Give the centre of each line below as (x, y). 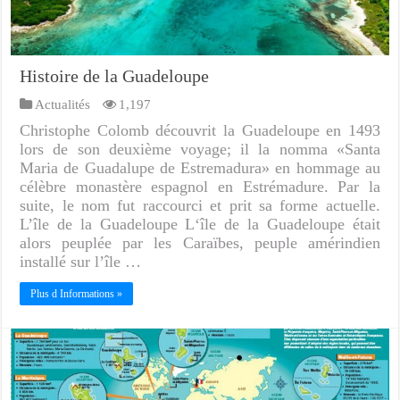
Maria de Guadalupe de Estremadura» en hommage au (200, 167)
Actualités (63, 104)
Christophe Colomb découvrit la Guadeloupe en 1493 (200, 130)
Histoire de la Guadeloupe (115, 75)
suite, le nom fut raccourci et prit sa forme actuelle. (200, 205)
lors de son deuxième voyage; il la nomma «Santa (200, 149)
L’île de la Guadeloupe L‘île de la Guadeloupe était (200, 224)
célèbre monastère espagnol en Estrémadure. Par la (200, 186)
